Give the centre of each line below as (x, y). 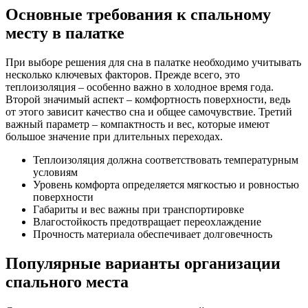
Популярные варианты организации (143, 263)
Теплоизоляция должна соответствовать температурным (166, 159)
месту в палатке (65, 33)
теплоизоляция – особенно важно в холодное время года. (140, 87)
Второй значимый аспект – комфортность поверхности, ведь (148, 99)
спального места (67, 282)
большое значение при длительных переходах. (114, 136)
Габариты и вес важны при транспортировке (139, 209)
